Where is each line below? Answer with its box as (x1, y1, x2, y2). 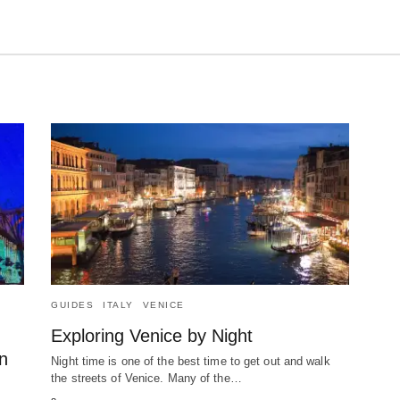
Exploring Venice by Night (51, 326, 254, 346)
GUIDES (51, 300, 95, 311)
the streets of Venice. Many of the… (51, 371, 242, 386)
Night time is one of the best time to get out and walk (51, 354, 330, 369)
